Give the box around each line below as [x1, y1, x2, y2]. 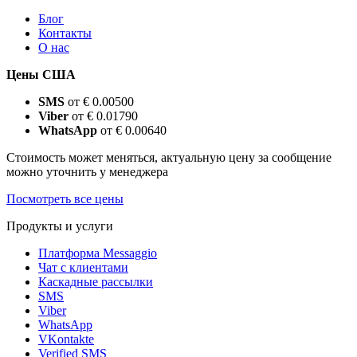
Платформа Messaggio [38, 246, 157, 261]
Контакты [38, 26, 92, 41]
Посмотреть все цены [6, 192, 124, 206]
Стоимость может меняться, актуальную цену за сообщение [6, 151, 331, 165]
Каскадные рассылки [38, 275, 153, 289]
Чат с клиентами [38, 261, 128, 275]
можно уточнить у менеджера [6, 165, 168, 179]
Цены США [6, 68, 76, 82]
